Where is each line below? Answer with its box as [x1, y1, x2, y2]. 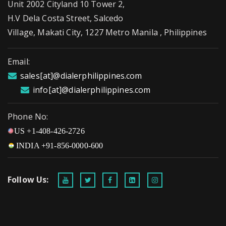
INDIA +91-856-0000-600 [16, 141, 103, 150]
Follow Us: [8, 174, 49, 185]
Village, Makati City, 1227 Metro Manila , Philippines [8, 26, 207, 38]
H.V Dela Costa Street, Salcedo [8, 12, 124, 24]
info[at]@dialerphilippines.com [33, 84, 151, 95]
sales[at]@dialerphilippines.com [20, 70, 142, 81]
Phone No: [8, 110, 48, 122]
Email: [8, 55, 30, 67]
